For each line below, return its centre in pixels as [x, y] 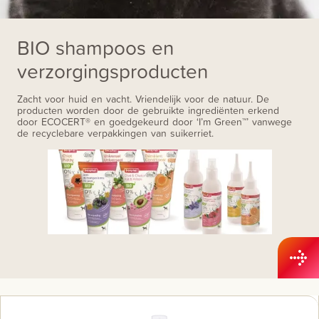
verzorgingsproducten [113, 71]
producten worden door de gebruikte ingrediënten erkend [148, 110]
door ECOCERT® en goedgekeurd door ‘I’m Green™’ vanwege [155, 121]
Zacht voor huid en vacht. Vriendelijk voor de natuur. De [143, 99]
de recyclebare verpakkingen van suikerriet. [115, 133]
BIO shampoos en [95, 47]
